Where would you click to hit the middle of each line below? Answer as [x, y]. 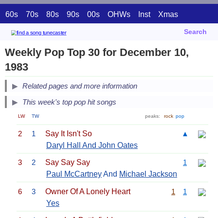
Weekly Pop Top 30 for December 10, [97, 52]
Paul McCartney [74, 174]
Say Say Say [68, 163]
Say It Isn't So [69, 133]
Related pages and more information [80, 86]
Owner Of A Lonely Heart [88, 191]
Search [195, 32]
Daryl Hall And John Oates [92, 145]
